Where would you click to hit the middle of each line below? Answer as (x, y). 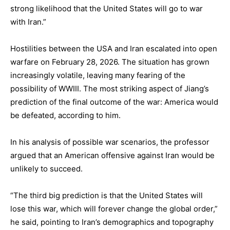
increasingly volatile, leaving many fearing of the (98, 75)
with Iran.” (28, 22)
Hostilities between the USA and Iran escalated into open (114, 49)
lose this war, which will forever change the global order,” (114, 209)
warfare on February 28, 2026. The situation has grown (110, 62)
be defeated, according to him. (65, 115)
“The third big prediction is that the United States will (107, 195)
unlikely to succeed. (46, 169)
